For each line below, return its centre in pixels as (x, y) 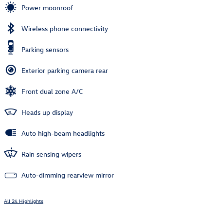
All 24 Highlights (24, 200)
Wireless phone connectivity (65, 28)
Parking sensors (45, 49)
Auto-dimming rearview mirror (68, 175)
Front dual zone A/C (52, 91)
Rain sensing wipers (51, 154)
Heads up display (47, 112)
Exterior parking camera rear (65, 70)
